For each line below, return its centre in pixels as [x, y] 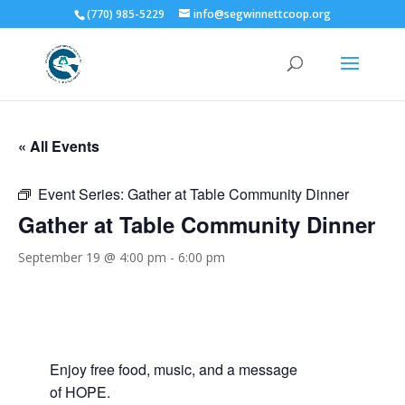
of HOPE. [80, 392]
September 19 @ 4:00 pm [92, 257]
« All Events [59, 146]
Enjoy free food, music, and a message [173, 369]
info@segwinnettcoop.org [262, 14]
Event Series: [83, 194]
